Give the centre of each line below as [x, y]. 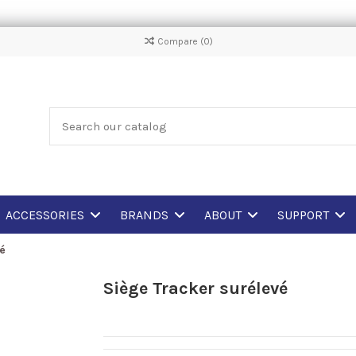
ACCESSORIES [46, 215]
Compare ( [180, 41]
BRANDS [145, 215]
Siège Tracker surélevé [195, 288]
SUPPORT [304, 215]
